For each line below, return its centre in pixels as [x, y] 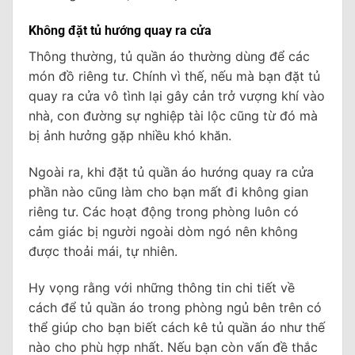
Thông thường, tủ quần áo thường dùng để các [169, 57]
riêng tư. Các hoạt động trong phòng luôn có [164, 211]
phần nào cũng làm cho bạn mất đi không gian [168, 191]
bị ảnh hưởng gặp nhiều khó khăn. [130, 136]
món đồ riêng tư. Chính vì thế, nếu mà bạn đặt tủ [174, 76]
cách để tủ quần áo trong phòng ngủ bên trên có [175, 307]
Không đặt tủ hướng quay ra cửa [120, 31]
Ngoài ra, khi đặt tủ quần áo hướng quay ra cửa [171, 172]
